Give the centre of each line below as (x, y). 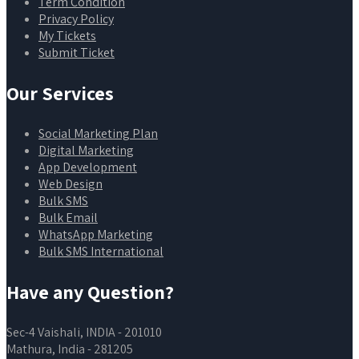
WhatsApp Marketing (96, 234)
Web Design (71, 184)
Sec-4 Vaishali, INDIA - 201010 (84, 332)
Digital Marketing (86, 150)
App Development (88, 167)
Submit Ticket (77, 52)
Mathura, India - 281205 (70, 349)
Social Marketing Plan (98, 133)
